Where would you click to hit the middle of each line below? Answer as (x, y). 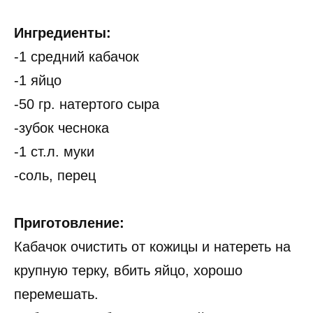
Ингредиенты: (63, 33)
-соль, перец (55, 176)
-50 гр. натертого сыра (87, 104)
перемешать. (56, 294)
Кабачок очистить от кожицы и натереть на (152, 247)
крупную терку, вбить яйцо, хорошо (128, 271)
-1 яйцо (38, 81)
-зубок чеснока (61, 128)
